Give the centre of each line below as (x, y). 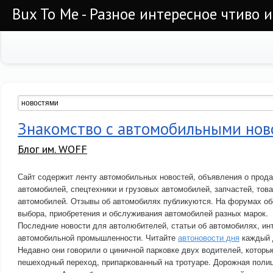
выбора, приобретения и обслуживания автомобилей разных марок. (143, 213)
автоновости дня (209, 237)
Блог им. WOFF (52, 149)
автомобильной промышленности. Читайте (98, 237)
